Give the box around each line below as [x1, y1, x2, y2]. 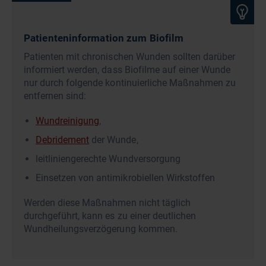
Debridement [36, 134, 90, 145]
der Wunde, [89, 134, 138, 145]
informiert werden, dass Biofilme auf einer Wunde [24, 64, 231, 75]
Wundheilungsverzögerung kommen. [24, 223, 178, 235]
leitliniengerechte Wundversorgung [36, 153, 180, 164]
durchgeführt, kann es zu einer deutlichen [24, 210, 196, 221]
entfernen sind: [24, 90, 87, 102]
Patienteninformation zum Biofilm [24, 31, 184, 44]
